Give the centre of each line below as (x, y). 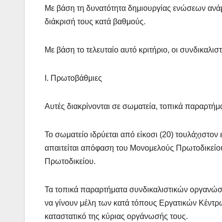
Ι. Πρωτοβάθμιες (73, 78)
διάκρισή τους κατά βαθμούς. (95, 22)
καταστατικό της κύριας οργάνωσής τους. (116, 217)
